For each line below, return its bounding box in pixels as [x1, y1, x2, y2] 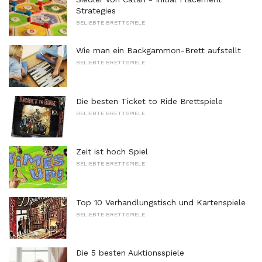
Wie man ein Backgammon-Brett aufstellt [76, 45, 241, 55]
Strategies [76, 6, 116, 16]
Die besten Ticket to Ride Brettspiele [76, 96, 223, 106]
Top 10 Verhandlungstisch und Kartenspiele [76, 197, 246, 207]
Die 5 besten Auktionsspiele [76, 248, 184, 258]
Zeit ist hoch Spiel [76, 147, 148, 157]
